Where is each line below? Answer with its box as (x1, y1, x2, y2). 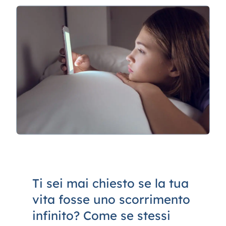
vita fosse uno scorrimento (32, 191, 190, 207)
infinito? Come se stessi (32, 207, 171, 223)
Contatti (14, 9, 49, 21)
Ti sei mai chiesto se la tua (32, 175, 189, 191)
